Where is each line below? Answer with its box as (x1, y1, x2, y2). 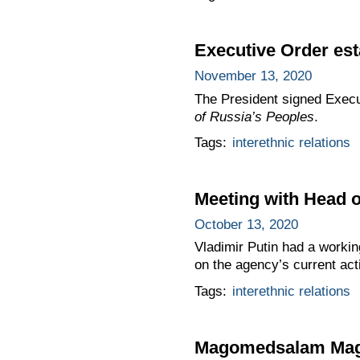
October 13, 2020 (194, 216, 298, 232)
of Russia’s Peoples (194, 108, 314, 125)
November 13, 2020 (194, 67, 312, 84)
